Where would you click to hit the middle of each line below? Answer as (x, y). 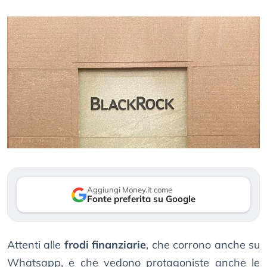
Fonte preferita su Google (141, 199)
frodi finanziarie (105, 245)
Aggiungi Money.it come (130, 190)
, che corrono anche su (203, 245)
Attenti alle (36, 245)
